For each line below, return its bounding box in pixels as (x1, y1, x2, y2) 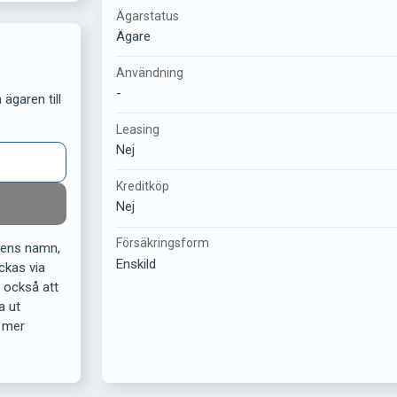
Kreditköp (116, 179, 170, 194)
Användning (116, 65, 184, 80)
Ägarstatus (116, 8, 180, 23)
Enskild (116, 255, 157, 272)
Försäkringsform (116, 236, 210, 251)
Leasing (116, 122, 160, 137)
